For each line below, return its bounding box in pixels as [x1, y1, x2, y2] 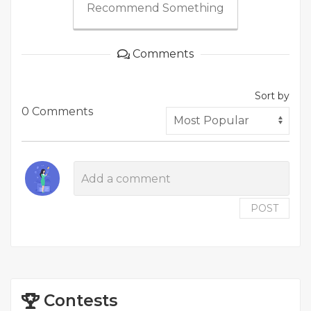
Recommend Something [87, 1, 224, 15]
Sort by [255, 90, 289, 103]
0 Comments [22, 105, 93, 119]
